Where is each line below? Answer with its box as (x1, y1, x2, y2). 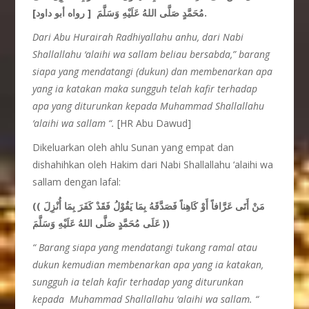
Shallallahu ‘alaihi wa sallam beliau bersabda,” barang (32, 48, 270, 61)
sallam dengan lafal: (32, 175, 121, 188)
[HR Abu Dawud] (117, 117, 192, 130)
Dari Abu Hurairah (32, 30, 117, 43)
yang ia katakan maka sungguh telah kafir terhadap (32, 82, 258, 95)
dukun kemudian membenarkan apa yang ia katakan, (32, 258, 264, 271)
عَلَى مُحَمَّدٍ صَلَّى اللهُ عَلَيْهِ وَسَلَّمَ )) (160, 217, 170, 230)
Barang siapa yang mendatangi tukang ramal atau (36, 241, 258, 254)
